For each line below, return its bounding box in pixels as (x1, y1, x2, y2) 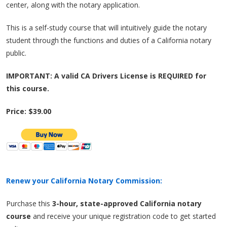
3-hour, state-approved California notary (52, 199, 202, 208)
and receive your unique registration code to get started (31, 211, 216, 221)
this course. (6, 84, 49, 93)
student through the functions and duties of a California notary (6, 35, 211, 45)
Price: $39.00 (6, 106, 51, 116)
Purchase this (6, 199, 52, 208)
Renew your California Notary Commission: (6, 176, 162, 185)
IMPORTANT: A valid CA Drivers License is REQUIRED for (6, 71, 206, 81)
